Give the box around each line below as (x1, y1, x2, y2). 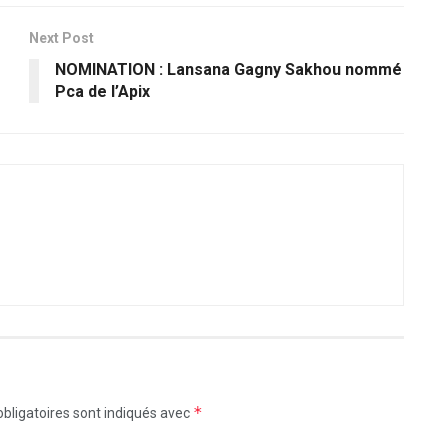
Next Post (29, 29, 94, 46)
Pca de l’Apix (55, 81, 150, 101)
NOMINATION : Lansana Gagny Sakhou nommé (55, 59, 402, 79)
